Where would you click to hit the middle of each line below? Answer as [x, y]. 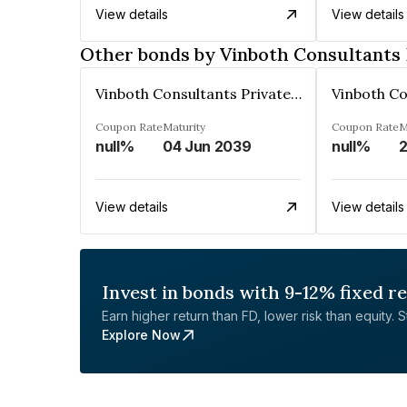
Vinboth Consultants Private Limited [296, 94]
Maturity [184, 127]
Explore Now [141, 335]
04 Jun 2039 [207, 146]
